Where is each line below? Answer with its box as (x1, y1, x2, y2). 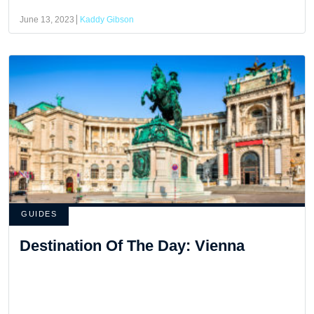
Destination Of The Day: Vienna (20, 236, 245, 254)
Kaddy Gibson (80, 14, 134, 25)
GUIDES (21, 209, 57, 218)
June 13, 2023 (20, 14, 74, 25)
